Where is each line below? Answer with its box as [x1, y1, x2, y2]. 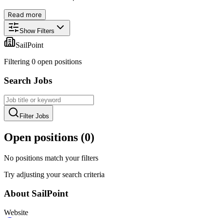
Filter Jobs [19, 112, 49, 120]
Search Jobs [4, 75, 52, 86]
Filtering [4, 57, 32, 66]
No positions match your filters [4, 154, 98, 163]
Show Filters [19, 27, 54, 35]
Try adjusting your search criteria [4, 170, 105, 179]
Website [4, 208, 28, 217]
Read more [8, 10, 42, 18]
